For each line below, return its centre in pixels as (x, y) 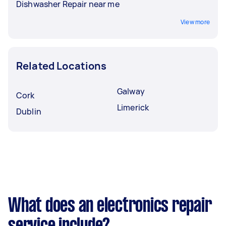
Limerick (133, 107)
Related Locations (62, 66)
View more (195, 22)
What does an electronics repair (110, 206)
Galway (131, 91)
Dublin (29, 111)
